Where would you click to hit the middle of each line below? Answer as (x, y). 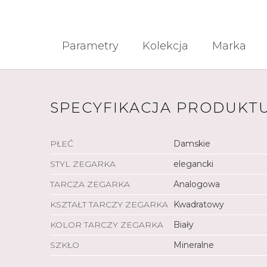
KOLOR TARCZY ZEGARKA (107, 225)
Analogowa (197, 184)
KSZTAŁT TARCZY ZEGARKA (109, 204)
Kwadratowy (199, 204)
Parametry (90, 46)
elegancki (194, 164)
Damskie (192, 144)
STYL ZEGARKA (83, 164)
